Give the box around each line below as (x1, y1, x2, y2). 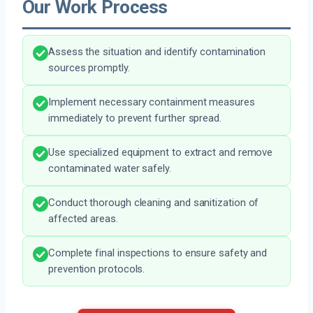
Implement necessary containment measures (48, 96, 255, 109)
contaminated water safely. (48, 162, 171, 175)
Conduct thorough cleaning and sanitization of (48, 196, 259, 210)
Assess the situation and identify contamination (48, 45, 266, 59)
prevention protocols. (48, 263, 145, 276)
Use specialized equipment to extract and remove (48, 146, 273, 159)
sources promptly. (48, 61, 130, 75)
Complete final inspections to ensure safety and (48, 247, 268, 260)
